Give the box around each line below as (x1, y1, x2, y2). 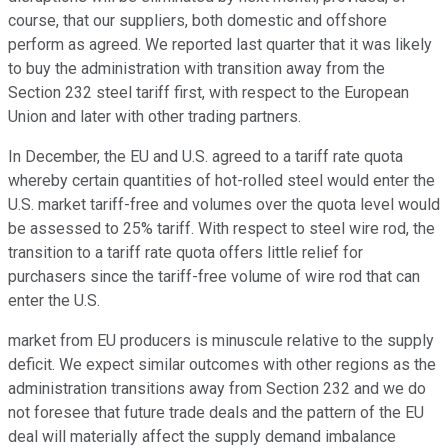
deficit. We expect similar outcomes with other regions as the (8, 355, 436, 375)
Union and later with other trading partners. (8, 107, 301, 127)
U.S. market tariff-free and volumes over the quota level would (8, 195, 440, 215)
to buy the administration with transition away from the (8, 59, 385, 79)
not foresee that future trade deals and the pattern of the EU (8, 403, 424, 423)
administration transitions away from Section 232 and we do (8, 379, 426, 399)
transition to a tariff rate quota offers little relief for (8, 243, 363, 263)
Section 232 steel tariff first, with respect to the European (8, 83, 409, 103)
